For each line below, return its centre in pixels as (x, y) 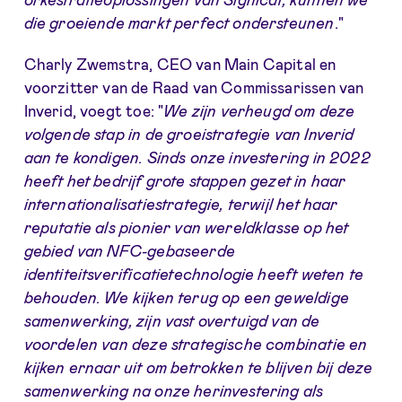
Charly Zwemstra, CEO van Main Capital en (180, 63)
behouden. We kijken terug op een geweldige (186, 297)
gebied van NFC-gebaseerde (129, 250)
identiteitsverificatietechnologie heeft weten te (193, 273)
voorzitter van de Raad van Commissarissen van (194, 87)
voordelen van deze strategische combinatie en (196, 343)
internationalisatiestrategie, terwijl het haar (181, 203)
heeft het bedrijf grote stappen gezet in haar (185, 180)
